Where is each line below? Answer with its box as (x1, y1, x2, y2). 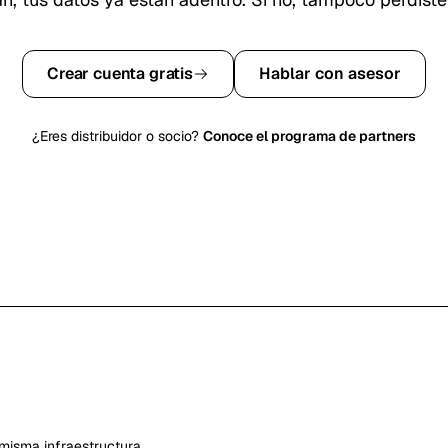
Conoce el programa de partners (203, 127, 416, 145)
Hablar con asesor (258, 63, 401, 84)
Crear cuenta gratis (47, 63, 193, 84)
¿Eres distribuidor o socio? (32, 127, 199, 145)
